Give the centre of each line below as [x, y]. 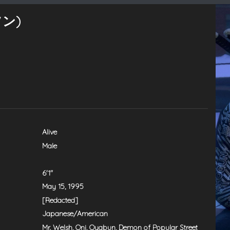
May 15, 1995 [63, 186]
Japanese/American [75, 214]
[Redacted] [60, 200]
